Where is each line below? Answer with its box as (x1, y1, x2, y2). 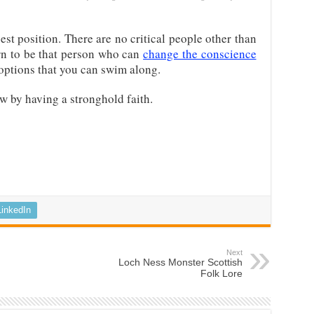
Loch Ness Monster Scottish (118, 257, 243, 268)
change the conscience (143, 46, 257, 62)
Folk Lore (200, 268, 243, 280)
